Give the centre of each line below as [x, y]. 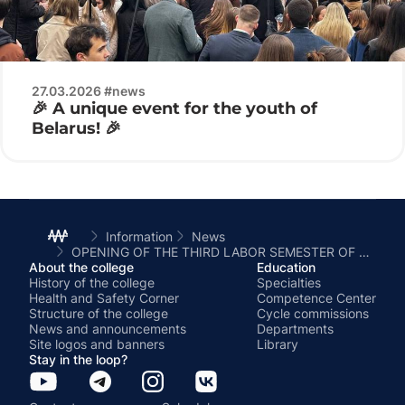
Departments [295, 328]
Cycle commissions [313, 313]
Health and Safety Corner [104, 297]
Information [139, 236]
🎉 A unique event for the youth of [174, 108]
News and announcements [108, 328]
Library [278, 344]
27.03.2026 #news [89, 90]
